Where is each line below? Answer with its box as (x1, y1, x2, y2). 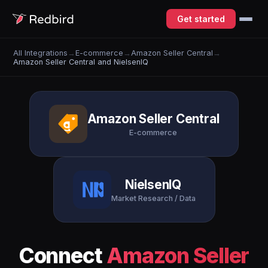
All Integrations (13, 48, 68, 57)
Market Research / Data (111, 193, 196, 203)
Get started (177, 14, 225, 24)
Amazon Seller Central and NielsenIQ (13, 57, 149, 66)
